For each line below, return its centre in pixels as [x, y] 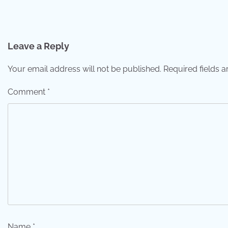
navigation [38, 34]
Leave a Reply [38, 46]
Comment [27, 92]
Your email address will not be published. [84, 69]
